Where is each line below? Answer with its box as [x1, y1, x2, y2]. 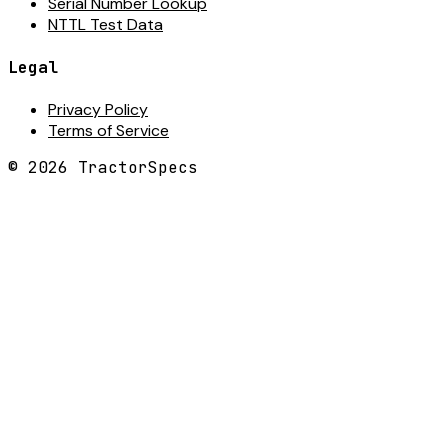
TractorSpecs [68, 156, 198, 178]
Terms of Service [48, 119, 169, 141]
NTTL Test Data [48, 14, 163, 36]
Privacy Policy [48, 98, 148, 120]
